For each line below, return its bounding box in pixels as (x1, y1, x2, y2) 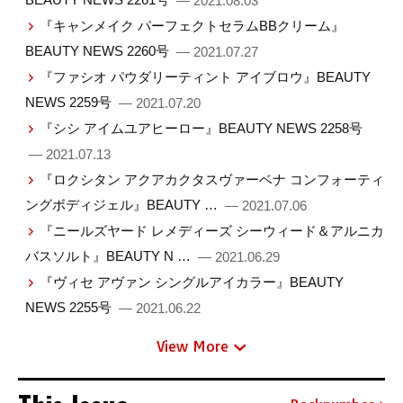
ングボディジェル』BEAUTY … (24, 197, 221, 213)
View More (157, 337, 228, 356)
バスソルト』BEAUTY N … (24, 248, 194, 264)
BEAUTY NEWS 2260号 (24, 43, 173, 59)
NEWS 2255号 (24, 300, 115, 315)
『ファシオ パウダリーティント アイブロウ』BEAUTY (40, 69, 372, 85)
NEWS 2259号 (24, 94, 115, 111)
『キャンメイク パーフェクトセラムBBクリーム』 (40, 18, 345, 34)
